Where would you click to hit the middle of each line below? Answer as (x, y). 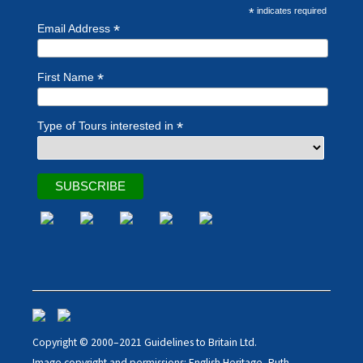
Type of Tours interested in (107, 126)
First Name (68, 77)
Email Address (76, 28)
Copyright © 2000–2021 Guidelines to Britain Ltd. (145, 342)
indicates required (291, 11)
